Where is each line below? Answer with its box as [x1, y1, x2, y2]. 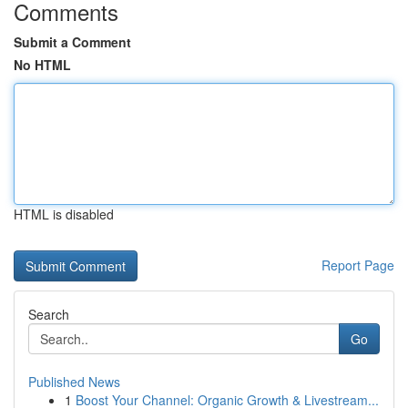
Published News [28, 372, 120, 391]
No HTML [14, 56, 71, 74]
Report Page [321, 256, 394, 274]
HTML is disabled [14, 205, 114, 223]
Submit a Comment [14, 33, 131, 51]
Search [28, 305, 69, 323]
